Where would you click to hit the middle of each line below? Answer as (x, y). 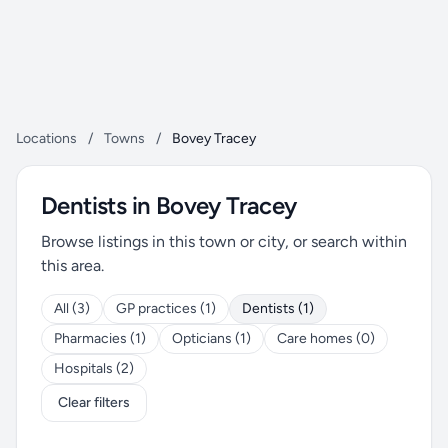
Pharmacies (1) (100, 338)
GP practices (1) (166, 308)
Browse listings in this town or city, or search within (224, 241)
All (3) (72, 308)
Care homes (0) (326, 338)
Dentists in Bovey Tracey (169, 205)
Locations (46, 138)
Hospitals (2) (94, 368)
